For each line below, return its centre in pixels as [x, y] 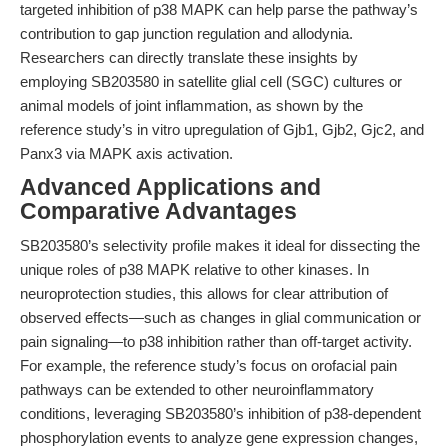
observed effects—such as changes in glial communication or [220, 317]
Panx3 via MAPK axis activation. [126, 153]
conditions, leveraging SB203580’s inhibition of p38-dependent [220, 413]
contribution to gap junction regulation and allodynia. [186, 33]
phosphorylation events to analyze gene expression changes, [219, 437]
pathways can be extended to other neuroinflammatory [197, 389]
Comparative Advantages [158, 211]
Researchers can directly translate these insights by [189, 57]
